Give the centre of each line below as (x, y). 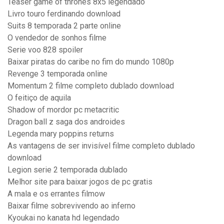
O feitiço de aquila (39, 98)
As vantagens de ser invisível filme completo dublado (101, 146)
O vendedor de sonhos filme (57, 38)
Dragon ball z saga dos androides (66, 122)
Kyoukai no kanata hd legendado (63, 218)
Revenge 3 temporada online (57, 74)
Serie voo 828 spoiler (45, 50)
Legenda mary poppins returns (61, 134)
